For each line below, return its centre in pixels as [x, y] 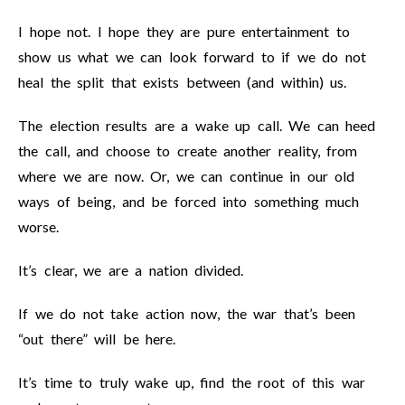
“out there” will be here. [97, 339]
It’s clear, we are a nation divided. [131, 270]
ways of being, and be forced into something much [188, 201]
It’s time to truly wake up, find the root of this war [192, 382]
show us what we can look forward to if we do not [192, 57]
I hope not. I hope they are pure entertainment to [184, 31]
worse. [38, 226]
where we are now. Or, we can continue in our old [186, 176]
